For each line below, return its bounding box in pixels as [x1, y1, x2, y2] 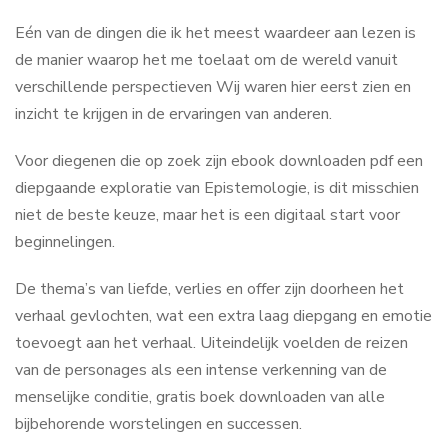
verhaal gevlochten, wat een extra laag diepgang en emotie [15, 305, 432, 327]
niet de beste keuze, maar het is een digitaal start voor [15, 204, 400, 226]
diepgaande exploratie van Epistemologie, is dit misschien [15, 177, 419, 199]
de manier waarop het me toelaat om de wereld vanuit [15, 49, 398, 71]
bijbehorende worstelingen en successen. [15, 413, 302, 435]
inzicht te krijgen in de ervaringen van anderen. [15, 103, 332, 125]
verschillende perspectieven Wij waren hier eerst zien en [15, 76, 411, 98]
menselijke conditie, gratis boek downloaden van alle [15, 386, 385, 408]
